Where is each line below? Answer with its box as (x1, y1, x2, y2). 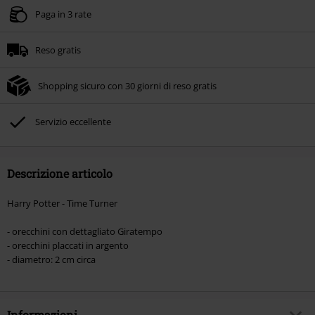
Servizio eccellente (35, 115, 111, 129)
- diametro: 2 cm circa (7, 253, 96, 266)
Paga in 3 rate (35, 8, 91, 21)
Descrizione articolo (7, 166, 112, 181)
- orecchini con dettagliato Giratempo (7, 225, 162, 238)
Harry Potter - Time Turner (7, 197, 117, 210)
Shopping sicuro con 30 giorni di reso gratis (38, 79, 217, 93)
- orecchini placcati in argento (7, 239, 129, 252)
